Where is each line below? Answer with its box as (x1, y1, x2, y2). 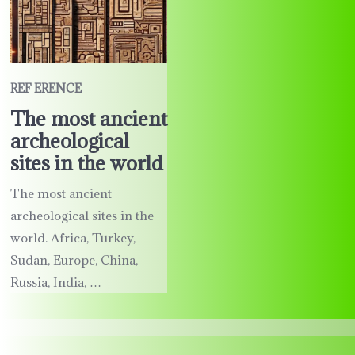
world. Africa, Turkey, (10, 229, 136, 246)
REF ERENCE (10, 80, 82, 96)
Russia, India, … (10, 273, 101, 290)
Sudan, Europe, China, (10, 251, 138, 268)
